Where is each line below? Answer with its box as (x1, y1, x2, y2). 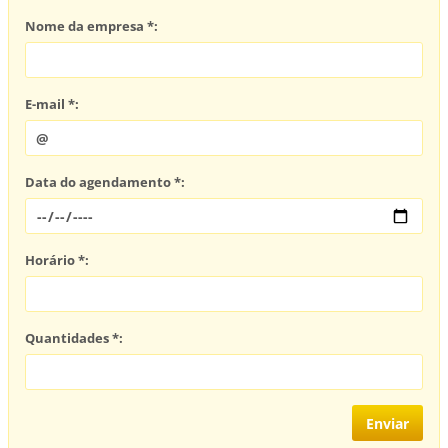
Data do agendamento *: (25, 173, 186, 192)
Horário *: (25, 251, 90, 270)
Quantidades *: (25, 329, 124, 348)
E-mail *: (25, 95, 80, 114)
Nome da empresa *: (25, 17, 159, 36)
